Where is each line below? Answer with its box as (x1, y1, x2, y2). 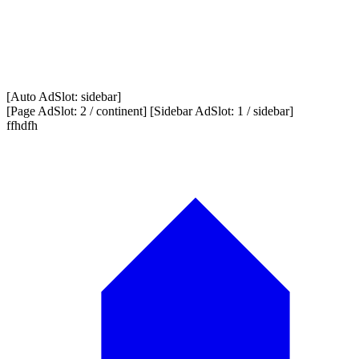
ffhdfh (6, 119, 38, 133)
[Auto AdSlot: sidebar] (6, 90, 121, 104)
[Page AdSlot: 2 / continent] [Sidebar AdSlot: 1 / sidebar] (6, 104, 293, 119)
